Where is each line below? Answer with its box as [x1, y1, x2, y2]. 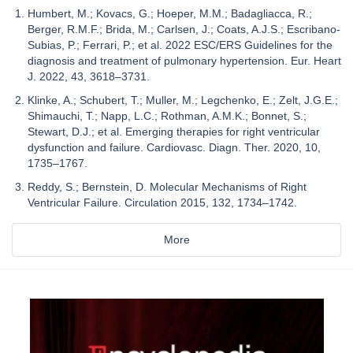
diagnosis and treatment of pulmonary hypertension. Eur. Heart [28, 54, 341, 67]
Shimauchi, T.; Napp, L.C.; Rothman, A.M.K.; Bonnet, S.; [28, 109, 307, 122]
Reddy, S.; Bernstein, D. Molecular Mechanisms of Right [28, 180, 307, 193]
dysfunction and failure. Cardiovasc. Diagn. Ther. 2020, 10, [28, 140, 321, 154]
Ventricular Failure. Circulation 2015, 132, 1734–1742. [28, 195, 297, 209]
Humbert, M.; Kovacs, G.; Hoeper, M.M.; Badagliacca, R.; [28, 6, 312, 20]
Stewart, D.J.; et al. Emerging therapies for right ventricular [28, 124, 320, 138]
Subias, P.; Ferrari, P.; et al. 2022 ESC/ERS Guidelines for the [28, 38, 333, 51]
